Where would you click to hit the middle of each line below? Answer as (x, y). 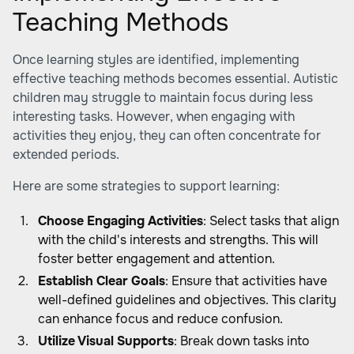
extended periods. (66, 154)
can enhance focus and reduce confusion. (160, 319)
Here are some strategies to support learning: (146, 186)
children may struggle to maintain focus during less (163, 98)
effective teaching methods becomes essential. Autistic (175, 79)
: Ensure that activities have (246, 281)
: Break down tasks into (242, 341)
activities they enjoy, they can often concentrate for (167, 136)
